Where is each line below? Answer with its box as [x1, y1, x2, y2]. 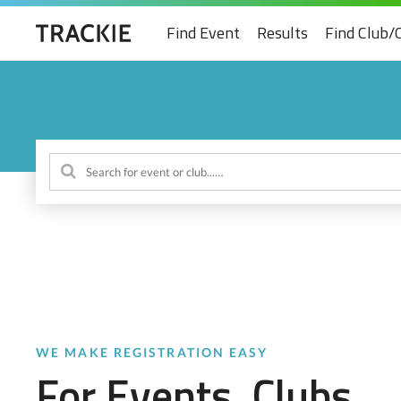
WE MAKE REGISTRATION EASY [36, 344, 269, 360]
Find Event [166, 21, 240, 45]
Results [257, 21, 308, 45]
